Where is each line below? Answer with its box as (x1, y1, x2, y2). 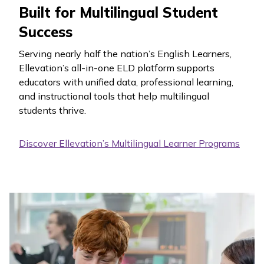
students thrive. (19, 104, 86, 116)
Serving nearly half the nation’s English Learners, (19, 47, 232, 60)
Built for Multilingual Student (19, 3, 218, 21)
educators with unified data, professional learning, (19, 75, 233, 88)
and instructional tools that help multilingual (19, 90, 209, 102)
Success (19, 22, 72, 41)
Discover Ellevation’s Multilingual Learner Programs (19, 137, 240, 149)
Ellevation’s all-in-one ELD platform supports (19, 61, 214, 74)
